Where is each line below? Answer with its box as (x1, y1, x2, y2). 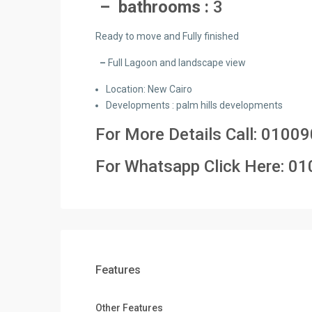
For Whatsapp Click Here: (95, 157, 288, 176)
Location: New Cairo (106, 84, 192, 95)
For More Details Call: (95, 125, 261, 144)
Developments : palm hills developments (106, 100, 285, 111)
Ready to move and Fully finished (95, 31, 239, 42)
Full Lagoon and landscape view (108, 57, 246, 68)
